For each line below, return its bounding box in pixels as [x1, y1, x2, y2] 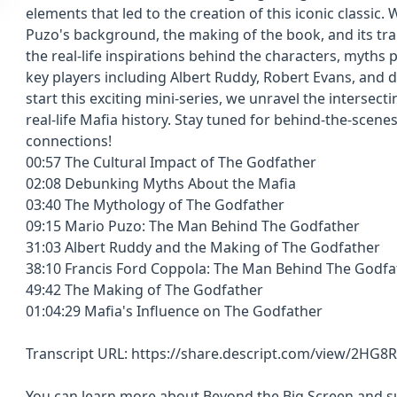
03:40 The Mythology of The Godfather [26, 195, 284, 214]
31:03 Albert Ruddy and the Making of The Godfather [26, 237, 380, 257]
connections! [26, 131, 112, 151]
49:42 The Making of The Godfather [26, 280, 263, 300]
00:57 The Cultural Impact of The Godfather [26, 152, 320, 172]
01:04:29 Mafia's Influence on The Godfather [26, 301, 326, 321]
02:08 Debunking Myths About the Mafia [26, 174, 296, 193]
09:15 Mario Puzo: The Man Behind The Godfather [26, 216, 363, 236]
